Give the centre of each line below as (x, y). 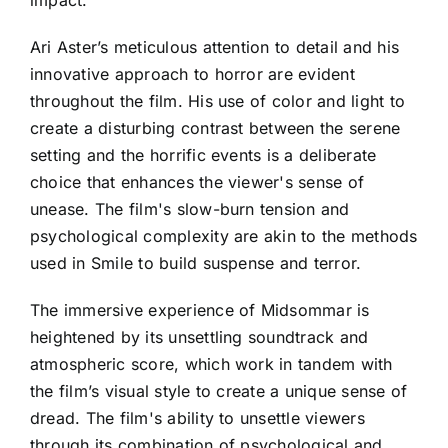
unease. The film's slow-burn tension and (190, 208)
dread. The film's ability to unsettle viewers (197, 417)
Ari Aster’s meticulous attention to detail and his (214, 46)
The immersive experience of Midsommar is (200, 309)
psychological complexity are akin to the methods (224, 235)
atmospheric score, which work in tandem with (211, 363)
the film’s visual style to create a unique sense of (219, 390)
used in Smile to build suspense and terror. (196, 262)
